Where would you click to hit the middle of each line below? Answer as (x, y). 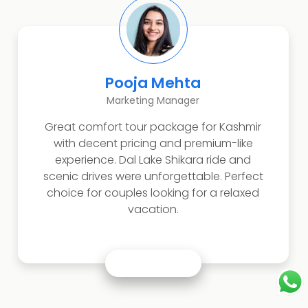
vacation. (153, 210)
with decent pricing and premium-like (153, 144)
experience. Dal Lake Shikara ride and (153, 160)
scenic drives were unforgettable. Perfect (153, 177)
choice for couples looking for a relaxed (153, 193)
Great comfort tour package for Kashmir (153, 127)
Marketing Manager (153, 101)
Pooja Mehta (153, 83)
